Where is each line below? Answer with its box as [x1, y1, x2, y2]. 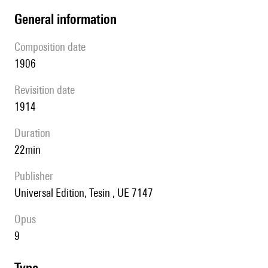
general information [22, 11, 117, 28]
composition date [20, 40, 86, 54]
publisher [20, 169, 53, 183]
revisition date [20, 83, 75, 97]
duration [21, 126, 50, 140]
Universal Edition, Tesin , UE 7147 [21, 186, 153, 200]
